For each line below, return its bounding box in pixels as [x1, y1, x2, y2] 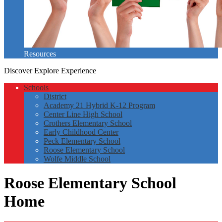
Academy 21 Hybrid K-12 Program [44, 101, 155, 110]
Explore [34, 66, 59, 75]
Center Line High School [44, 110, 122, 118]
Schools [24, 83, 49, 92]
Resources [24, 50, 56, 58]
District [44, 92, 66, 101]
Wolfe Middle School [44, 155, 111, 163]
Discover [4, 66, 32, 75]
